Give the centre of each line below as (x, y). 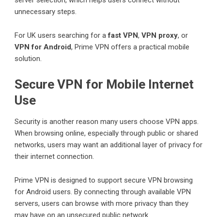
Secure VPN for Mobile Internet (104, 84)
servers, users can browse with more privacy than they (101, 203)
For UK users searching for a (61, 35)
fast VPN (123, 35)
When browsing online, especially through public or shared (106, 133)
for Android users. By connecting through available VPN (103, 192)
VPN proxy (160, 35)
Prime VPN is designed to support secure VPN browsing (104, 180)
